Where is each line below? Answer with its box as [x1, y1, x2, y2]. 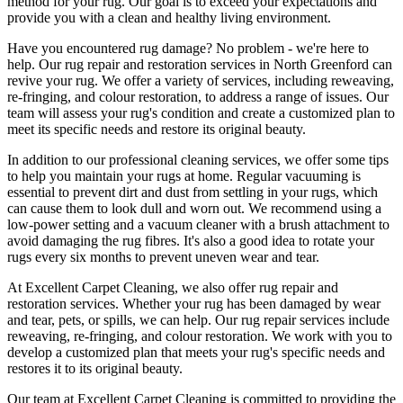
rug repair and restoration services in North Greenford [65, 56, 369, 72]
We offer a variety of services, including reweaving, [102, 72, 394, 88]
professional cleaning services [109, 151, 277, 167]
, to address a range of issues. [198, 88, 366, 104]
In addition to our [7, 151, 109, 167]
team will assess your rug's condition [7, 104, 214, 121]
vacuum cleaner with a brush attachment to [148, 216, 390, 232]
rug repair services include [241, 311, 390, 327]
